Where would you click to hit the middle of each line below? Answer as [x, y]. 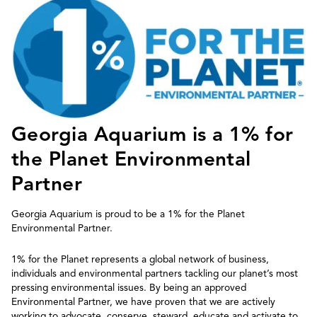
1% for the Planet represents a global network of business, [140, 260]
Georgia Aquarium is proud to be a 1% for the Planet [128, 214]
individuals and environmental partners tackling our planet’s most [155, 274]
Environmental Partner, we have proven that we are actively [143, 302]
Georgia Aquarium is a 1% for [152, 134]
